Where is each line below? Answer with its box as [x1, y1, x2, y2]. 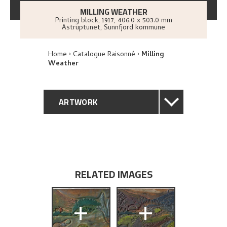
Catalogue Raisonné [73, 49, 135, 61]
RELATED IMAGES [74, 164, 153, 183]
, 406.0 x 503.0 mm [113, 15, 172, 27]
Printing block [55, 15, 98, 27]
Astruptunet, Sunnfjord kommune [62, 22, 165, 34]
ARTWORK [59, 94, 98, 109]
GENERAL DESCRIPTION [59, 120, 147, 135]
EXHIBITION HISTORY [59, 196, 138, 211]
